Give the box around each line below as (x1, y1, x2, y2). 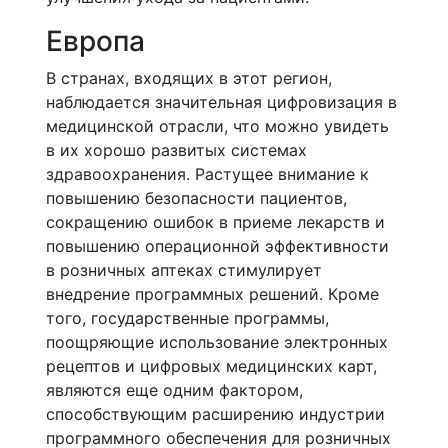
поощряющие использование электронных (46, 332, 388, 352)
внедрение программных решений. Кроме (46, 284, 379, 304)
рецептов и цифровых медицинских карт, (46, 356, 377, 376)
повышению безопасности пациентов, (46, 188, 347, 208)
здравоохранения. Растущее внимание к (46, 164, 369, 184)
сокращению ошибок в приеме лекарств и (46, 212, 385, 232)
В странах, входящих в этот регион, (46, 68, 332, 88)
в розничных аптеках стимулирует (46, 260, 322, 280)
